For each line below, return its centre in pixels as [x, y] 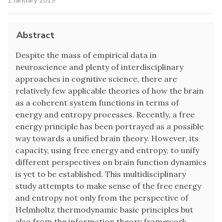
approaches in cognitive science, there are [96, 79]
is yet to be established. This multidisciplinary [101, 174]
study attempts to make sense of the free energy [108, 186]
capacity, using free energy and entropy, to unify [107, 150]
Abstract [35, 35]
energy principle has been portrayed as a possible [110, 127]
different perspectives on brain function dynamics [111, 162]
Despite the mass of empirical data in [86, 55]
